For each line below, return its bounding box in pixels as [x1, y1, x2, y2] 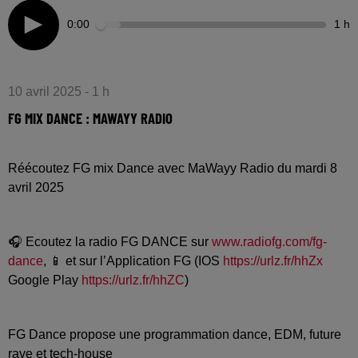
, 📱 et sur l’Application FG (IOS [43, 253, 223, 268]
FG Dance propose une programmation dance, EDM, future [8, 327, 341, 341]
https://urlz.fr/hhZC [82, 272, 185, 287]
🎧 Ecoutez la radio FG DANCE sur [8, 234, 212, 249]
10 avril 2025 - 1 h [8, 84, 109, 98]
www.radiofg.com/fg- [212, 234, 327, 249]
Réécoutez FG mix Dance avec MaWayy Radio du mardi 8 [8, 161, 337, 175]
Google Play [8, 272, 82, 287]
